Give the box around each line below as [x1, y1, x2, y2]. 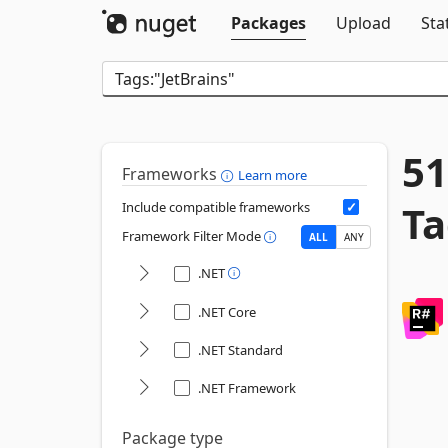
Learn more [238, 166, 307, 184]
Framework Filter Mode [122, 227, 264, 246]
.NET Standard [198, 341, 283, 359]
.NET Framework [198, 379, 296, 397]
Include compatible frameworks [122, 198, 310, 216]
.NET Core [198, 303, 256, 321]
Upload [336, 12, 391, 34]
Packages [231, 12, 306, 34]
